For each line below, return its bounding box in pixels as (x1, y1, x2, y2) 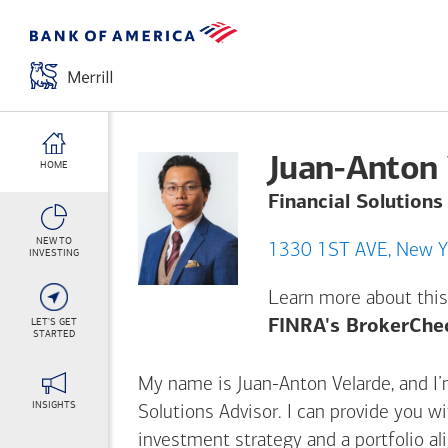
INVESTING (29, 247, 79, 259)
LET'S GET (31, 316, 77, 328)
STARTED (33, 328, 75, 340)
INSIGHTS (32, 398, 76, 411)
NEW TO (35, 235, 73, 247)
